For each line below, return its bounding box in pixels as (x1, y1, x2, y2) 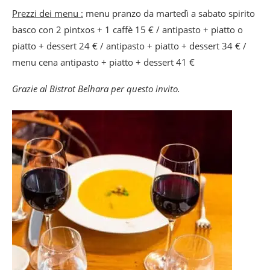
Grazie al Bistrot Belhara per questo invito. (12, 82, 180, 95)
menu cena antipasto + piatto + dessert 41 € (12, 55, 195, 68)
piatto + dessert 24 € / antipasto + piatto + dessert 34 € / (12, 39, 246, 52)
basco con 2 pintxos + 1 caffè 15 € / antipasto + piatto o (12, 23, 243, 36)
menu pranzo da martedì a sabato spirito (83, 7, 255, 19)
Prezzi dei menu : (12, 7, 83, 19)
